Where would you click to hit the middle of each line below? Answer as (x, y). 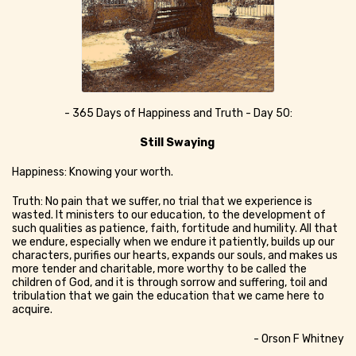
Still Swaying (178, 142)
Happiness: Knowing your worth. (94, 172)
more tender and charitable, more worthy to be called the (159, 269)
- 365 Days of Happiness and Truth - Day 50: (178, 113)
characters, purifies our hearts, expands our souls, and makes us (175, 255)
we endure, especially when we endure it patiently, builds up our (173, 242)
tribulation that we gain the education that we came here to (168, 296)
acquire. (33, 309)
